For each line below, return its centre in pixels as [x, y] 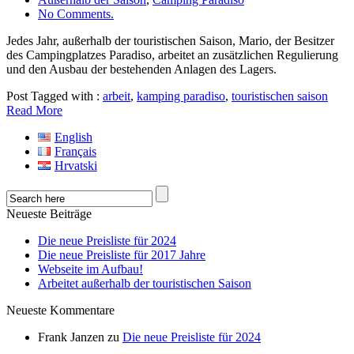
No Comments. [76, 14]
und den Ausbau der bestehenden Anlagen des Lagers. [151, 70]
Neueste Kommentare [60, 311]
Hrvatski [75, 166]
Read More [34, 111]
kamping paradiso [181, 96]
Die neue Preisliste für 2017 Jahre [122, 255]
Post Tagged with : [55, 96]
